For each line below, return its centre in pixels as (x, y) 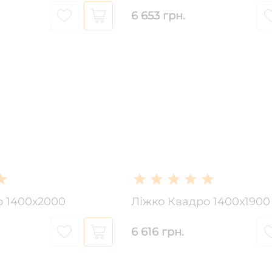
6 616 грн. (157, 232)
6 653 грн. (158, 15)
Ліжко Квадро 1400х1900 (200, 202)
